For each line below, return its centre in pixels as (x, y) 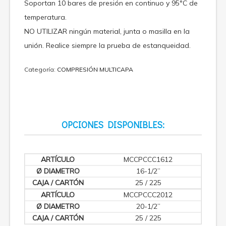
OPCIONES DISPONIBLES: (113, 125)
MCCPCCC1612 (148, 160)
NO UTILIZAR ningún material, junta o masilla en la (107, 32)
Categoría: (41, 70)
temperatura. (45, 17)
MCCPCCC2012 (148, 195)
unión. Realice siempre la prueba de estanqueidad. (107, 46)
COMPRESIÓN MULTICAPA (95, 70)
